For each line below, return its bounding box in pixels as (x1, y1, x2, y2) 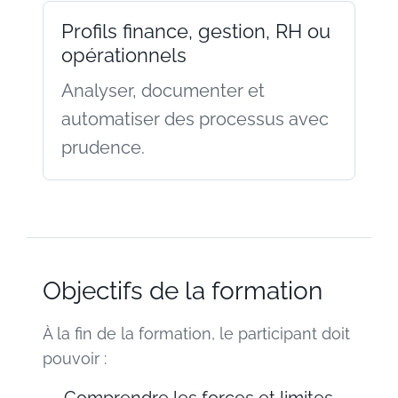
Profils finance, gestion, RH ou (61, 19, 330, 43)
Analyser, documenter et (61, 79, 265, 101)
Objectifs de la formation (43, 275, 322, 306)
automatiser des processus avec (61, 107, 329, 130)
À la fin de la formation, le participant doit (43, 323, 350, 343)
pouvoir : (43, 348, 107, 368)
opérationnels (61, 43, 187, 67)
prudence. (61, 136, 145, 158)
